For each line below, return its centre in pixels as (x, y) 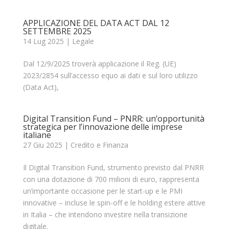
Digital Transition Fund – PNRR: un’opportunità (113, 119)
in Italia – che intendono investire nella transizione (105, 215)
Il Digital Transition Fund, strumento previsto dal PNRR (113, 168)
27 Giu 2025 (42, 145)
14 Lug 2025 (43, 41)
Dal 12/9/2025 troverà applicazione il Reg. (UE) (99, 64)
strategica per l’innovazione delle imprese (102, 127)
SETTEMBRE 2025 (57, 31)
